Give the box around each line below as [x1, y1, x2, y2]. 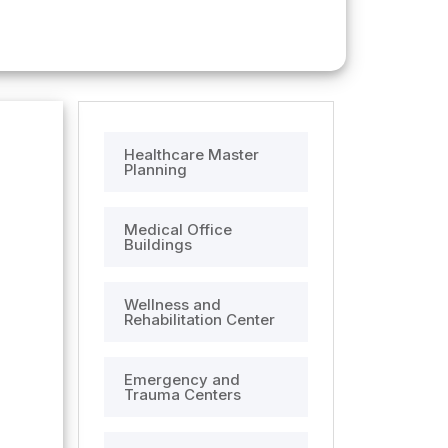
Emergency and [123, 370, 240, 389]
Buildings [123, 235, 192, 254]
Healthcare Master [123, 145, 259, 164]
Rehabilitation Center [123, 310, 275, 329]
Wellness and [123, 295, 221, 314]
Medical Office [123, 220, 232, 239]
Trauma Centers [123, 385, 241, 404]
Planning [123, 160, 187, 179]
